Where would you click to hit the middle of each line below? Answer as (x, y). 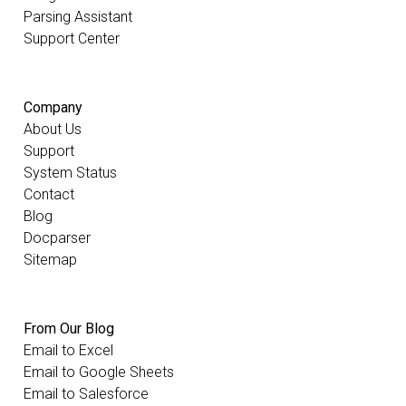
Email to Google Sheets (99, 372)
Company (53, 108)
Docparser (57, 238)
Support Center (72, 39)
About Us (53, 130)
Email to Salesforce (86, 394)
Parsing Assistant (78, 17)
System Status (70, 173)
